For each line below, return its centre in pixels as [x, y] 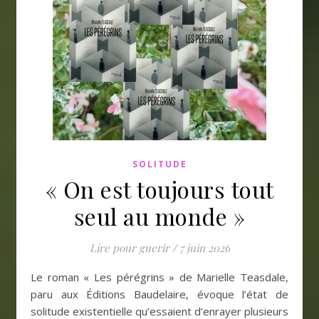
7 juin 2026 [204, 248]
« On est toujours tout [159, 189]
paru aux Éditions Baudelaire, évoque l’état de [159, 294]
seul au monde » [159, 216]
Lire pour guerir [129, 248]
